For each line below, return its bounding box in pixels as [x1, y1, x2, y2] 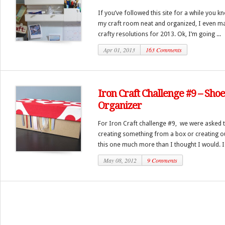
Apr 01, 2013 [103, 46, 135, 54]
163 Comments [146, 46, 182, 54]
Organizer [98, 99, 142, 111]
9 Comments [147, 156, 177, 164]
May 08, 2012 [103, 156, 137, 164]
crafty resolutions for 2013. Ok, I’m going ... [98, 30, 221, 38]
